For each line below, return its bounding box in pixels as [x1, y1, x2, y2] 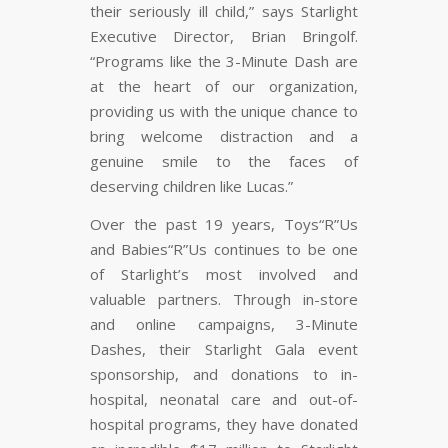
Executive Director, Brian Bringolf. [90, 26, 358, 47]
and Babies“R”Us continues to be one [90, 239, 358, 260]
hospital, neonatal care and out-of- [90, 389, 358, 410]
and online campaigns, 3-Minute [90, 314, 358, 335]
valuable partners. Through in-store [90, 289, 358, 310]
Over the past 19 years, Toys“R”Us [90, 214, 358, 235]
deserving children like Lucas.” [90, 176, 293, 197]
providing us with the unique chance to [90, 101, 358, 122]
